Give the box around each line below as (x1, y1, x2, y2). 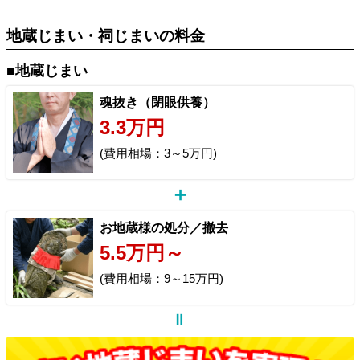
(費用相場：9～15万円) (100, 271, 223, 285)
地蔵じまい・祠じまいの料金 (6, 27, 205, 44)
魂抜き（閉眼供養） (100, 95, 215, 109)
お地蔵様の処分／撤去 (100, 220, 228, 235)
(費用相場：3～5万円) (100, 145, 217, 160)
